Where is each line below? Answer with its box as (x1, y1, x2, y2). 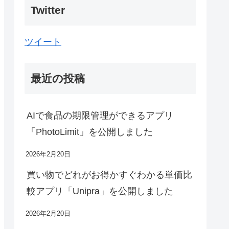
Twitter (31, 4, 65, 16)
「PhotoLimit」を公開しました (27, 127, 153, 138)
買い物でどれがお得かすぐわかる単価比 (27, 170, 192, 180)
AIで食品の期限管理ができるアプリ (27, 110, 173, 121)
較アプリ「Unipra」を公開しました (27, 186, 173, 197)
